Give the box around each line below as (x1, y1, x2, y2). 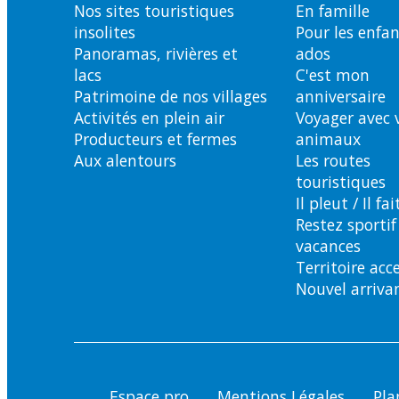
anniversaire (296, 85, 386, 107)
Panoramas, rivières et (74, 43, 238, 64)
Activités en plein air (74, 107, 224, 128)
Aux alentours (74, 150, 176, 171)
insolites (74, 21, 135, 43)
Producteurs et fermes (74, 128, 237, 150)
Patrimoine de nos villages (74, 85, 267, 107)
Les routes (296, 150, 370, 171)
